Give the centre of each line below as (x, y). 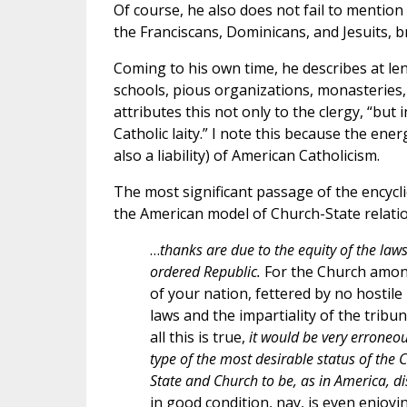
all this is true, (199, 337)
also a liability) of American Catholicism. (246, 155)
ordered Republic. (205, 271)
